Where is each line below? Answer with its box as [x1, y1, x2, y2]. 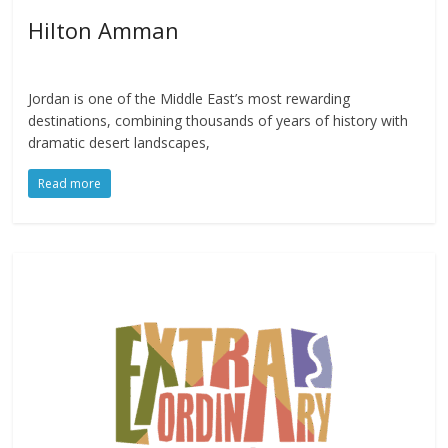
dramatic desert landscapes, [28, 132, 211, 152]
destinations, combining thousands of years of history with [28, 110, 409, 130]
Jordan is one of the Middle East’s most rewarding [28, 88, 351, 108]
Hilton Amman [28, 14, 180, 45]
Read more [38, 174, 102, 192]
